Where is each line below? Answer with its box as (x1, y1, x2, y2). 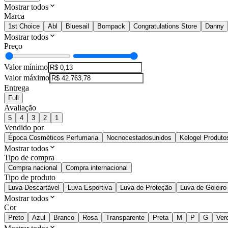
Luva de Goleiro (180, 184, 226, 192)
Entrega (4, 83, 29, 93)
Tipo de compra (4, 153, 54, 162)
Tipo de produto (4, 173, 55, 182)
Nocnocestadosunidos (106, 134, 172, 142)
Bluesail (66, 22, 89, 31)
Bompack (97, 22, 125, 31)
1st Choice (8, 22, 40, 31)
